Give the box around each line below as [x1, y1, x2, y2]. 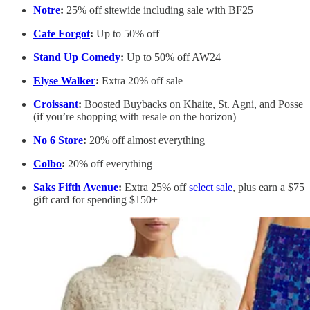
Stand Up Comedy [33, 51, 120, 64]
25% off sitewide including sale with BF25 [66, 4, 253, 17]
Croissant [33, 98, 78, 111]
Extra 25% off [125, 181, 189, 194]
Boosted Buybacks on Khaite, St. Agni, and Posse [82, 98, 303, 111]
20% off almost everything [86, 134, 205, 147]
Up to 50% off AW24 [124, 51, 221, 64]
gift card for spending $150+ [33, 194, 158, 206]
